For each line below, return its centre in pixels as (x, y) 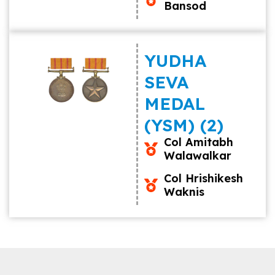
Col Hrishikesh (204, 178)
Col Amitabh (199, 142)
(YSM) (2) (184, 125)
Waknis (184, 192)
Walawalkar (198, 156)
